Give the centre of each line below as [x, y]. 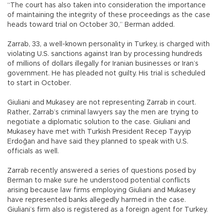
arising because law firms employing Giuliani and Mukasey [101, 190]
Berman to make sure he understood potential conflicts [99, 180]
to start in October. [39, 83]
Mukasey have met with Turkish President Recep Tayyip [99, 132]
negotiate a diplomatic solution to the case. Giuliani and [99, 122]
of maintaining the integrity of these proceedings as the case [109, 15]
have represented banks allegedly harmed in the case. [97, 200]
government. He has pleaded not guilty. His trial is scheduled [106, 73]
